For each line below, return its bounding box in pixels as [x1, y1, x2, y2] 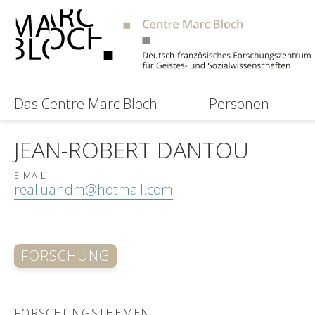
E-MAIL [14, 169, 47, 181]
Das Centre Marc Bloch [14, 94, 157, 114]
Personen [209, 94, 269, 114]
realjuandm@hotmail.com [14, 180, 173, 199]
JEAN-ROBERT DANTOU [14, 134, 249, 165]
